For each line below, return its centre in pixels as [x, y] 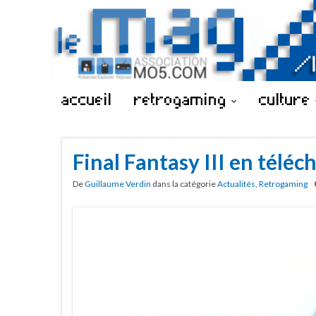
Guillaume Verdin [118, 184]
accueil [87, 99]
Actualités [236, 184]
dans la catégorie [184, 184]
